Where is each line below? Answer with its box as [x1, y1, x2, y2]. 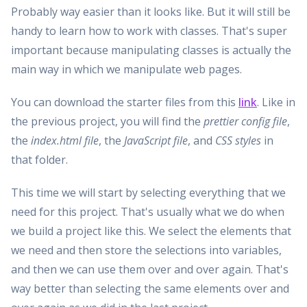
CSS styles [215, 132, 261, 148]
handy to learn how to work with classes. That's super [11, 23, 287, 38]
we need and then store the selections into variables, [11, 242, 282, 258]
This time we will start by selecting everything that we [11, 184, 286, 200]
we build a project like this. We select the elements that [11, 223, 291, 238]
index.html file [31, 132, 99, 148]
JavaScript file [124, 132, 188, 148]
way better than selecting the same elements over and [11, 280, 289, 296]
